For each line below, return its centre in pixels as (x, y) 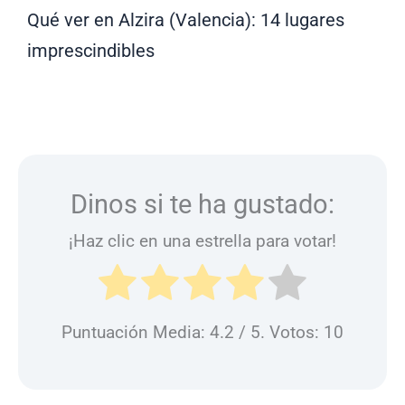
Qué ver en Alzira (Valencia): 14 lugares (186, 19)
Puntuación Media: (136, 333)
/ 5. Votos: (279, 333)
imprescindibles (91, 50)
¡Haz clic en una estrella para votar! (202, 241)
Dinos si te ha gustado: (202, 204)
